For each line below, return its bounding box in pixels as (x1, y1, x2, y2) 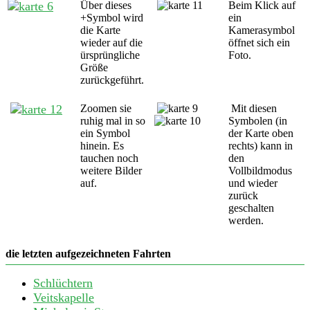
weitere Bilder (80, 165, 142, 177)
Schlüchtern (33, 276, 93, 291)
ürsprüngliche (80, 49, 140, 62)
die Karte (80, 24, 120, 37)
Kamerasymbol (228, 24, 295, 37)
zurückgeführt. (80, 74, 144, 86)
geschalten (228, 202, 274, 215)
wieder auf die (80, 37, 143, 49)
